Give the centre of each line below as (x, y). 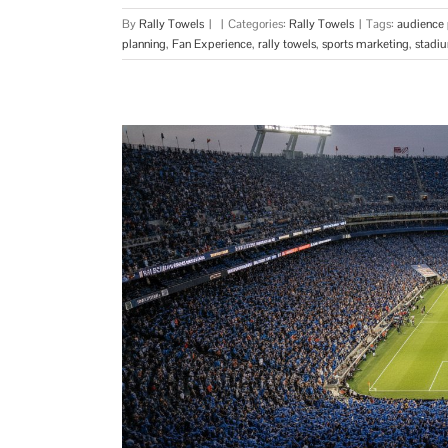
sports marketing (365, 44)
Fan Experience (212, 44)
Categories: (258, 24)
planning (144, 44)
